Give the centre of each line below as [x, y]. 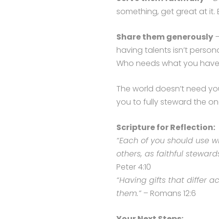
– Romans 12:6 [168, 193]
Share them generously [164, 37]
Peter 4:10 [133, 167]
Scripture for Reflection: [165, 127]
